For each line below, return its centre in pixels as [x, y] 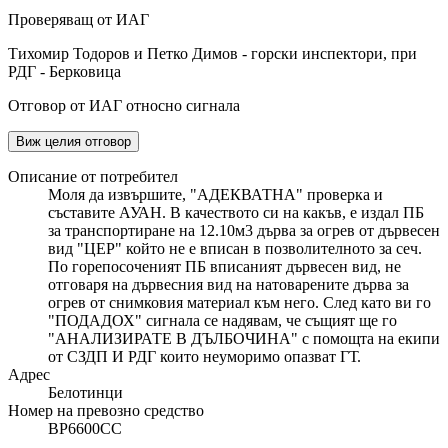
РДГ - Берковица [64, 72]
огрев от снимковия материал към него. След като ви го [239, 303]
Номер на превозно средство [106, 411]
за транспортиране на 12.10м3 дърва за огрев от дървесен [244, 231]
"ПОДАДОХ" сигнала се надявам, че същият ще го [222, 321]
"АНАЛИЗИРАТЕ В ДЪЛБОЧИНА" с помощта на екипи [244, 339]
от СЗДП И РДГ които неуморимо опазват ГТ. [204, 357]
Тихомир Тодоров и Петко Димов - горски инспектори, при [212, 54]
